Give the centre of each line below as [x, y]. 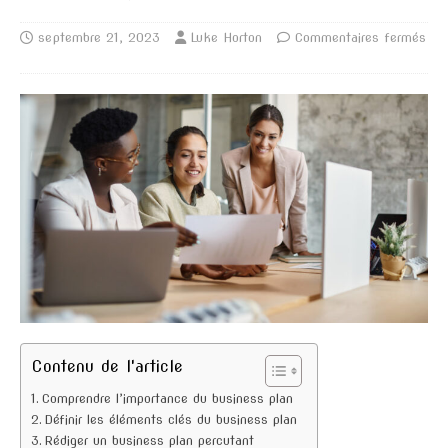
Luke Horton [226, 37]
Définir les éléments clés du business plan [170, 420]
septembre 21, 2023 [99, 37]
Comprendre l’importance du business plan [167, 399]
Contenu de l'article [107, 366]
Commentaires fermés [360, 37]
